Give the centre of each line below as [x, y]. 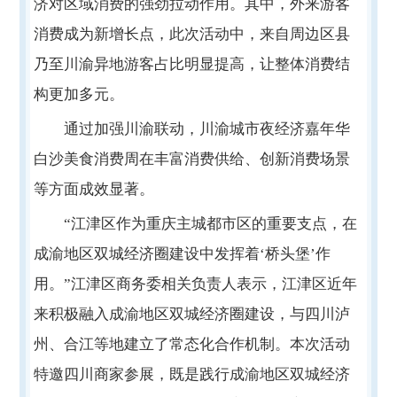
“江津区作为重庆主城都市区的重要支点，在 [210, 223]
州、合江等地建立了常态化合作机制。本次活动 [191, 344]
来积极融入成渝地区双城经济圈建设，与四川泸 [191, 314]
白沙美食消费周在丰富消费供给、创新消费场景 [191, 159]
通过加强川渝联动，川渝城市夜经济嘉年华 [206, 128]
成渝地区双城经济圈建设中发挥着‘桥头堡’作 [182, 253]
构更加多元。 [78, 94]
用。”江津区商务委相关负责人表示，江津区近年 [195, 284]
